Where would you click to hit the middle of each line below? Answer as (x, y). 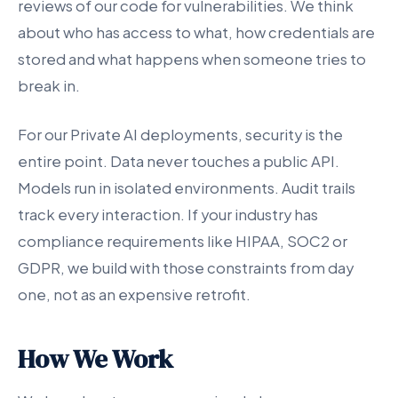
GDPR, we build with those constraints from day (186, 267)
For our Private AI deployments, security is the (180, 134)
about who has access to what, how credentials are (196, 32)
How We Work (96, 358)
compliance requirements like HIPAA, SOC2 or (183, 241)
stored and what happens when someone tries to (192, 59)
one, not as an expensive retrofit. (134, 294)
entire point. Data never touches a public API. (179, 161)
